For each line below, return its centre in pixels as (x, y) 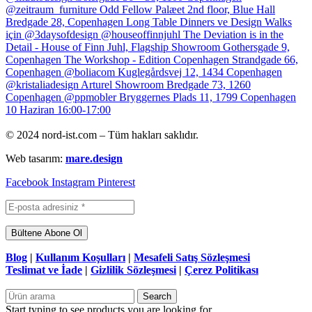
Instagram (73, 182)
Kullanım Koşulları (80, 257)
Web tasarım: (36, 158)
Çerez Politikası (221, 270)
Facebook (27, 182)
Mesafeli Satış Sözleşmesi (192, 257)
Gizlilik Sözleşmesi (133, 270)
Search (157, 296)
